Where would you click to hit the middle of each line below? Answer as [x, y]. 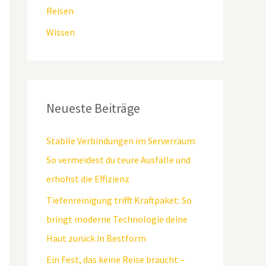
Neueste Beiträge [93, 108]
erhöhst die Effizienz [88, 178]
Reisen [60, 10]
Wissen [61, 32]
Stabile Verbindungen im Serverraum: [121, 140]
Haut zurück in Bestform [96, 238]
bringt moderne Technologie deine [117, 219]
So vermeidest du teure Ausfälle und [118, 159]
